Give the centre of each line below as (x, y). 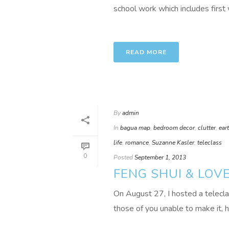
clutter (207, 128)
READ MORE (146, 52)
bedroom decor (174, 128)
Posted (123, 157)
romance (137, 143)
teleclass (210, 143)
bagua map (135, 128)
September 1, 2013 (160, 157)
